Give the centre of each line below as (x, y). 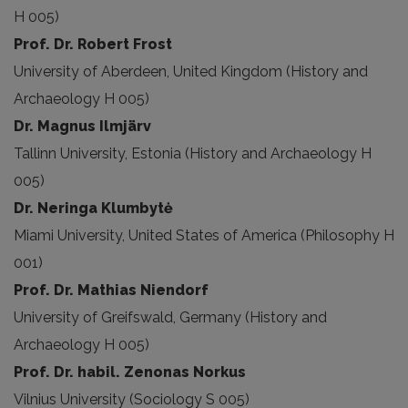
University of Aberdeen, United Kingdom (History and (191, 71)
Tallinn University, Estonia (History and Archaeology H (193, 153)
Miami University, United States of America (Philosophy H (204, 235)
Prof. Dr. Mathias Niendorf (111, 290)
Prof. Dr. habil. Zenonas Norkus (130, 372)
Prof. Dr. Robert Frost (93, 44)
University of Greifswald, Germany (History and (170, 317)
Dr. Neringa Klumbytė (93, 208)
